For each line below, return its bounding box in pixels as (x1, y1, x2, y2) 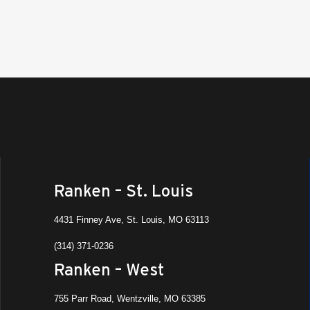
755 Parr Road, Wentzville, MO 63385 (54, 293, 206, 304)
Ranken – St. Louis (54, 181, 194, 200)
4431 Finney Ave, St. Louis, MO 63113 (54, 215, 210, 225)
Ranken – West (54, 260, 165, 279)
